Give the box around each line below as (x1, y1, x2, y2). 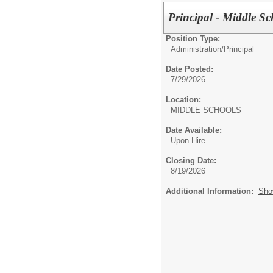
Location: (166, 94, 201, 104)
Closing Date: (166, 155, 216, 165)
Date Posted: (166, 64, 213, 74)
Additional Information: (166, 186, 258, 196)
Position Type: (166, 34, 220, 43)
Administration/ (171, 44, 224, 54)
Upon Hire (171, 135, 205, 145)
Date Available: (166, 125, 222, 135)
